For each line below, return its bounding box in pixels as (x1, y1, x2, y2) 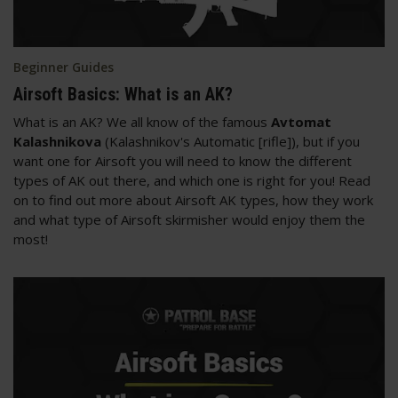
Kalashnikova (13, 132, 101, 151)
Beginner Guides (13, 59, 114, 76)
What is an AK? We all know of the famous (13, 113, 271, 131)
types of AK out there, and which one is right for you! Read (13, 171, 370, 190)
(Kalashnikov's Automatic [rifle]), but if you (101, 132, 360, 151)
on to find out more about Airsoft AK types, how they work (13, 191, 373, 210)
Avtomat (271, 113, 331, 131)
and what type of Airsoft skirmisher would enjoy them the (13, 211, 365, 229)
